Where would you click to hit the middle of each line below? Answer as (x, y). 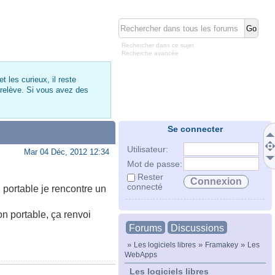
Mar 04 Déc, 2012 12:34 (67, 152)
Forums (145, 228)
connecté (145, 187)
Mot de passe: (155, 164)
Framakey (222, 245)
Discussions (197, 228)
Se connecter (195, 129)
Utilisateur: (148, 149)
